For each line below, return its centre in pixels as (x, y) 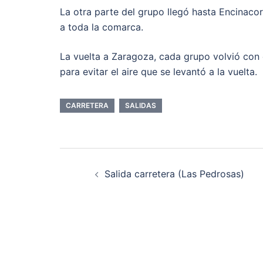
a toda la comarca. (102, 27)
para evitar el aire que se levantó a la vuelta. (159, 72)
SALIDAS (141, 105)
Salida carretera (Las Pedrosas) (174, 174)
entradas (112, 220)
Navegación (129, 162)
